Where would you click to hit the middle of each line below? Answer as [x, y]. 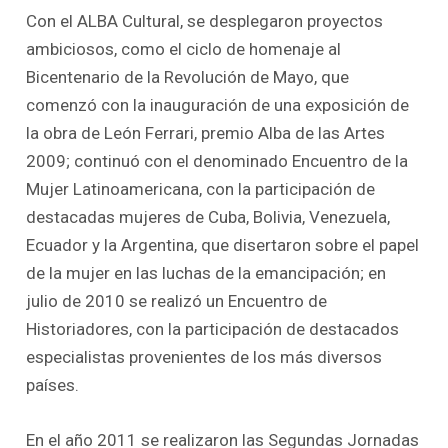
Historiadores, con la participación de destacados [213, 328]
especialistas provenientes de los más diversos [204, 356]
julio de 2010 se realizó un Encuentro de [177, 300]
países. [53, 384]
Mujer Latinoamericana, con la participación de [201, 188]
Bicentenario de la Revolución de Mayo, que [188, 76]
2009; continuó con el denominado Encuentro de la [217, 160]
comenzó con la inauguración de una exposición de [218, 104]
